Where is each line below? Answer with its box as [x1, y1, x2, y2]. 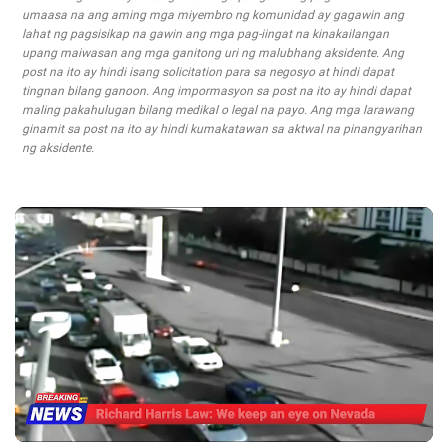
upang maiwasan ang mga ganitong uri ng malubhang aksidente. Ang [22, 46, 404, 60]
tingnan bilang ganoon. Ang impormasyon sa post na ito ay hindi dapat [22, 84, 411, 98]
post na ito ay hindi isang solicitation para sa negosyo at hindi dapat [22, 65, 394, 79]
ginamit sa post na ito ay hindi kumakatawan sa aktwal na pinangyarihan [22, 122, 422, 136]
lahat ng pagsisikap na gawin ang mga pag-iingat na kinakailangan [22, 27, 389, 41]
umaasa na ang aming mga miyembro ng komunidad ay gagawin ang [22, 8, 404, 22]
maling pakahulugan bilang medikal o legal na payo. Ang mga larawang [22, 103, 414, 117]
